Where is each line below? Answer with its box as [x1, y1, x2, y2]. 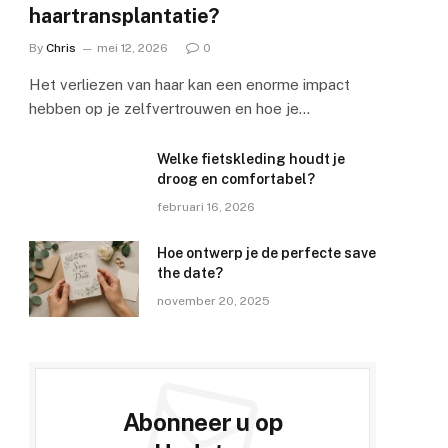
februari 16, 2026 [157, 200, 255, 215]
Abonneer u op [122, 408, 283, 437]
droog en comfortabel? [157, 171, 315, 188]
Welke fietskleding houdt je [157, 151, 345, 168]
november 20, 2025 [157, 294, 270, 309]
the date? [157, 265, 223, 282]
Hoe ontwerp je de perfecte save [157, 245, 376, 262]
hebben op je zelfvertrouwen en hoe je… [29, 100, 310, 118]
